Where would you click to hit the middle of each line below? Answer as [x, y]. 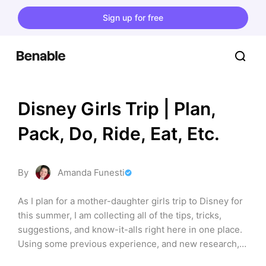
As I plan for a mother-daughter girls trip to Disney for [130, 201]
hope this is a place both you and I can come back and [130, 258]
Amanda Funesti [91, 172]
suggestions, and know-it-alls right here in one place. [130, 229]
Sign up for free [133, 17]
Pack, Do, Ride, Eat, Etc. [119, 134]
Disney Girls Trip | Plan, [117, 109]
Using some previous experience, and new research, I [131, 244]
